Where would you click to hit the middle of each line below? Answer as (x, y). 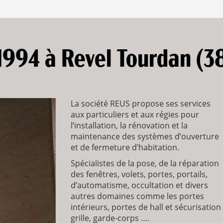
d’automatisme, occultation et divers (139, 185)
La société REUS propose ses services (140, 104)
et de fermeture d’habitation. (125, 148)
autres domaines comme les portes (137, 196)
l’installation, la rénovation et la (129, 126)
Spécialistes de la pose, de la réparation (145, 164)
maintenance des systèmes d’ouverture (145, 137)
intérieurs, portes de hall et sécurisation (146, 207)
